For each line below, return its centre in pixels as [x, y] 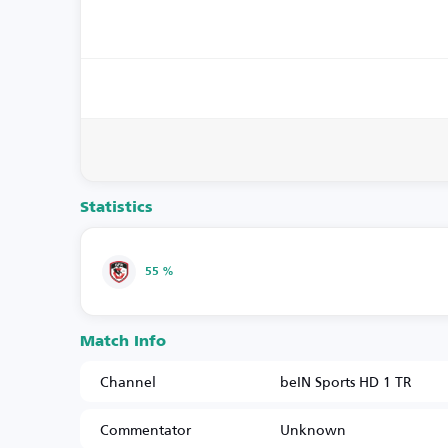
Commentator [145, 429]
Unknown [313, 429]
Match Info [123, 341]
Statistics [116, 207]
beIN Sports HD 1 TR [346, 381]
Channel [128, 381]
